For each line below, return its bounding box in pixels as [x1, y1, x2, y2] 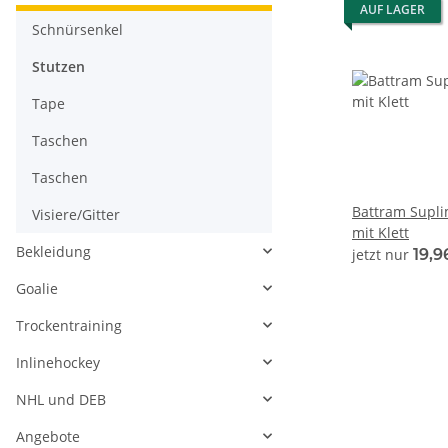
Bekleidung [16, 241, 91, 261]
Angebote [16, 426, 80, 446]
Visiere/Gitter [32, 204, 120, 224]
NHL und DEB [16, 389, 106, 409]
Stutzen [32, 56, 85, 76]
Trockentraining [16, 315, 122, 335]
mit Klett [352, 222, 409, 242]
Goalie [16, 278, 58, 298]
